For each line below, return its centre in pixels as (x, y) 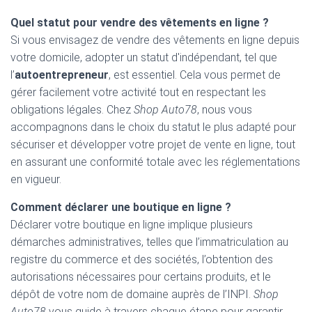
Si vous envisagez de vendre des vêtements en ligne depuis (155, 40)
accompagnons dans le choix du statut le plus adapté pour (153, 127)
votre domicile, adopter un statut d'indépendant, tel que (144, 57)
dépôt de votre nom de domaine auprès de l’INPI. (132, 294)
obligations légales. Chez (72, 110)
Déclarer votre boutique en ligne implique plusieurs (132, 225)
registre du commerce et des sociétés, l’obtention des (142, 259)
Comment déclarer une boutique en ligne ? (121, 207)
